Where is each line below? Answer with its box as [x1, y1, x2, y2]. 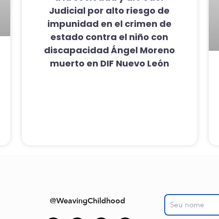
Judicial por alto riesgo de [49, 4, 170, 17]
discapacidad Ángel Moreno [44, 44, 175, 57]
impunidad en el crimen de [47, 18, 172, 30]
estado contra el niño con [50, 31, 169, 44]
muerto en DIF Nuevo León [49, 57, 169, 70]
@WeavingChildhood [49, 196, 125, 207]
